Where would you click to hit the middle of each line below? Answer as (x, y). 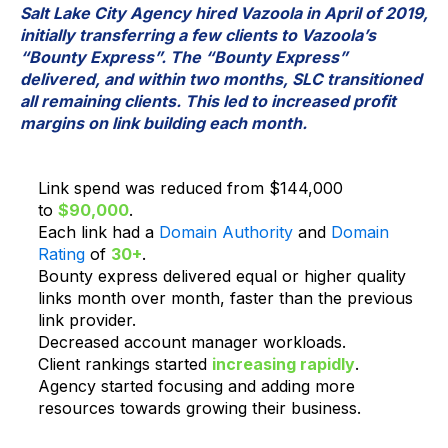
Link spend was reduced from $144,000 (190, 187)
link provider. (86, 319)
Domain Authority (225, 231)
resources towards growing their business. (199, 407)
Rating (61, 253)
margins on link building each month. (163, 122)
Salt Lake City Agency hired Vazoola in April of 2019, (224, 12)
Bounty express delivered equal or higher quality (221, 275)
